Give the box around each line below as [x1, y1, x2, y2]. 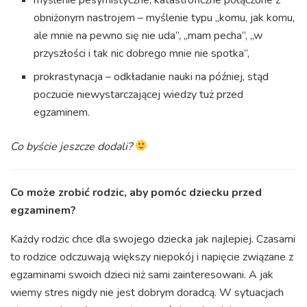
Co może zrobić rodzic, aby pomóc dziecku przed [10, 184, 262, 200]
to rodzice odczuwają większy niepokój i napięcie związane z [10, 249, 293, 265]
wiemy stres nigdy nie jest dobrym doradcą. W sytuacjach [10, 284, 284, 300]
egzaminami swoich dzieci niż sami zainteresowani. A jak [10, 267, 273, 282]
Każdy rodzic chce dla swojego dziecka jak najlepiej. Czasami [10, 231, 295, 247]
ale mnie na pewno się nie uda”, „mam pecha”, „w [34, 27, 263, 43]
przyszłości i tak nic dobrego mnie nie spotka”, [34, 45, 250, 61]
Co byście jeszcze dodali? [10, 138, 135, 154]
